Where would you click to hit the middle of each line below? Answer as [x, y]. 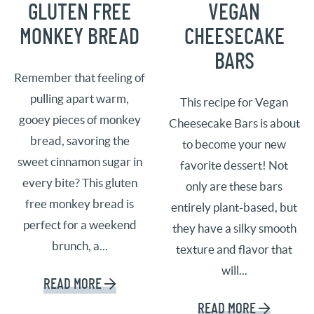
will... [234, 270]
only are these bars [234, 186]
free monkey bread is [80, 204]
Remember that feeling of [80, 77]
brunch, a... [80, 246]
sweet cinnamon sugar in [80, 162]
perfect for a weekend [80, 225]
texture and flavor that [234, 249]
